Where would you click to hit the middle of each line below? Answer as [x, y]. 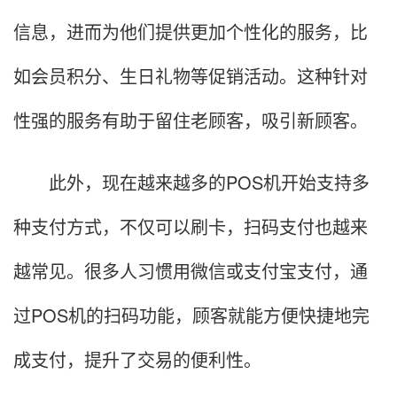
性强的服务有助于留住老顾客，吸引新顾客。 [191, 121]
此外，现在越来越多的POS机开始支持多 [191, 183]
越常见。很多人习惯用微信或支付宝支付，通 [191, 271]
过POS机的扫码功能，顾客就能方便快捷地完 [191, 315]
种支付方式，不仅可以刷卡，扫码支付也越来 [191, 227]
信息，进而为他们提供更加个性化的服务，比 [191, 32]
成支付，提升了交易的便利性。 [137, 360]
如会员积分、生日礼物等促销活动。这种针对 [191, 76]
